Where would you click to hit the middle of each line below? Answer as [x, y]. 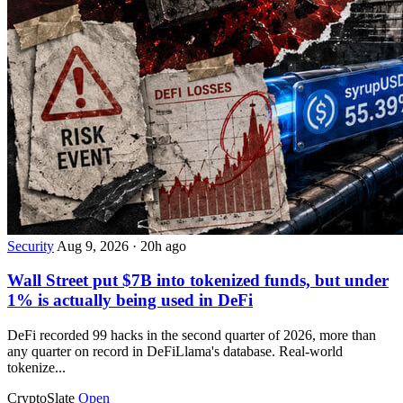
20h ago [163, 246]
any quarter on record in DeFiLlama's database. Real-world [175, 352]
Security [31, 246]
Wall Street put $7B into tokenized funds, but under [198, 281]
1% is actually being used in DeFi [130, 300]
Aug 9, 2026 [94, 246]
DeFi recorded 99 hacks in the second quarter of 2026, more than [192, 336]
